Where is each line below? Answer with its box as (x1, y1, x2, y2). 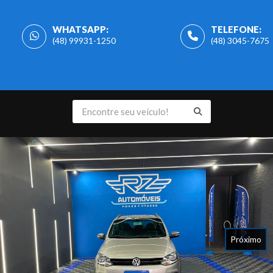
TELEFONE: (211, 24, 261, 35)
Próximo (230, 233, 261, 244)
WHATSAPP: (52, 24, 108, 35)
